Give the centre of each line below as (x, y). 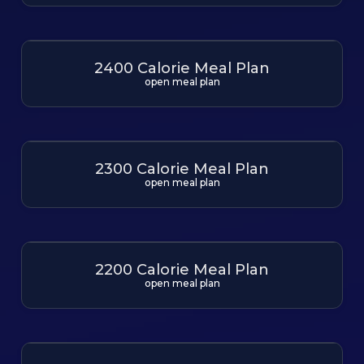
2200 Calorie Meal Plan (182, 270)
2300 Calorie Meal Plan (182, 169)
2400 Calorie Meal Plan (182, 68)
